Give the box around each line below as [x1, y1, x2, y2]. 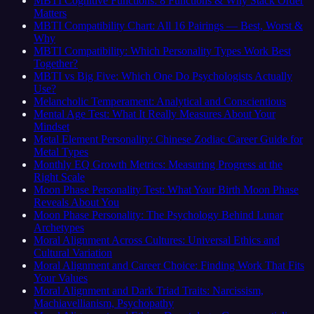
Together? [34, 57, 78, 69]
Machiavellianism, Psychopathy [34, 296, 174, 309]
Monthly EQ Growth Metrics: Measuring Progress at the [34, 158, 282, 170]
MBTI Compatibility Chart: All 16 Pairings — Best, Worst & [34, 19, 303, 32]
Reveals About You [34, 196, 119, 208]
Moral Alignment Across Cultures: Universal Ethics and [34, 233, 280, 246]
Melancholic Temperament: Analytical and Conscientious [34, 95, 286, 107]
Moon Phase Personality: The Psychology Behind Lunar [34, 208, 283, 221]
